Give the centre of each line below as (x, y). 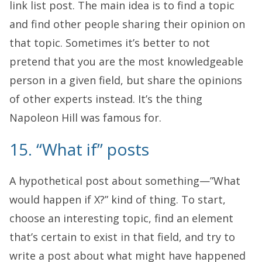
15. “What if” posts (79, 149)
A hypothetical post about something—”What (125, 180)
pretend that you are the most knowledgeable (126, 61)
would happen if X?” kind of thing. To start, (118, 199)
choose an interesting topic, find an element (121, 218)
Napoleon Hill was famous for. (85, 117)
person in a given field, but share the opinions (126, 80)
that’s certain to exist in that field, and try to (122, 237)
